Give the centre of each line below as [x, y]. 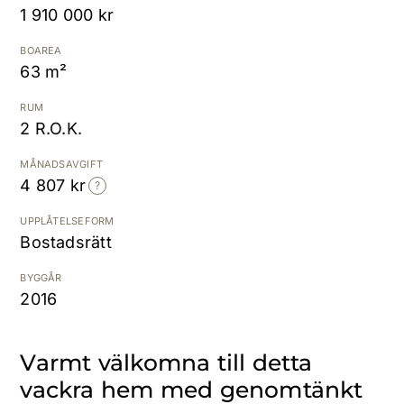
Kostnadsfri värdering [304, 36]
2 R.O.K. [51, 129]
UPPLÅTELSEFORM [67, 221]
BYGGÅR [41, 278]
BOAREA [41, 50]
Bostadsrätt [66, 242]
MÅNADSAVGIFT [61, 164]
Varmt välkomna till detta [166, 363]
